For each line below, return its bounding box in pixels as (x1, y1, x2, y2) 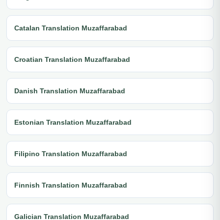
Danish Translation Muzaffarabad (14, 86, 125, 95)
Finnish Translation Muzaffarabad (14, 181, 127, 189)
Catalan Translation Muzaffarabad (14, 24, 127, 32)
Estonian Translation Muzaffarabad (14, 118, 132, 126)
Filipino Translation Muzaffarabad (14, 149, 127, 158)
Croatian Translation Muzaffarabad (14, 55, 130, 63)
